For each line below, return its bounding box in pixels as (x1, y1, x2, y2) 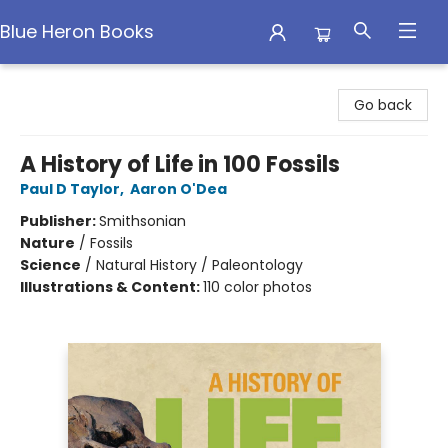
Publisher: (20, 211, 99, 231)
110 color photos (203, 277, 312, 297)
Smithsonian (99, 211, 186, 231)
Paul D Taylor (20, 179, 120, 199)
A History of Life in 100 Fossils (20, 149, 340, 180)
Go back (354, 95, 412, 115)
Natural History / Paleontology (96, 255, 303, 275)
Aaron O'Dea (130, 179, 227, 199)
